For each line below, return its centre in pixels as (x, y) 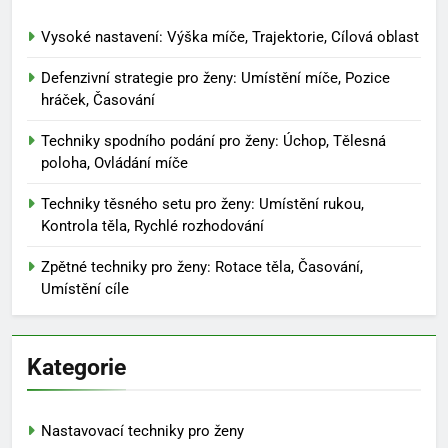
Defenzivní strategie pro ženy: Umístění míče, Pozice (215, 77)
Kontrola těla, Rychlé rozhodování (152, 225)
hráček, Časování (98, 99)
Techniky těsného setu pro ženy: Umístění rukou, (202, 203)
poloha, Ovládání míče (114, 162)
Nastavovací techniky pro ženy (142, 430)
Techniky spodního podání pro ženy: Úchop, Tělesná (213, 140)
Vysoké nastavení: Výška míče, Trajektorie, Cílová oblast (230, 36)
